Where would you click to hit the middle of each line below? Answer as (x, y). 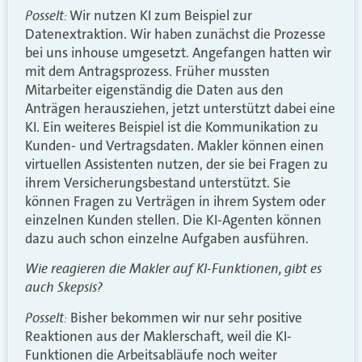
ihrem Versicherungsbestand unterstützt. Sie (158, 182)
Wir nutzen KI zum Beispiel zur (161, 15)
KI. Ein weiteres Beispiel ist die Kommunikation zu (172, 126)
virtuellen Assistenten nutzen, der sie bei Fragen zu (177, 164)
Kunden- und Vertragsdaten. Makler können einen (175, 145)
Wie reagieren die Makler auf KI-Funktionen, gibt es (173, 269)
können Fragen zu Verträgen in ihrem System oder (175, 201)
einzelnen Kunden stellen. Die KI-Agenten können (173, 219)
